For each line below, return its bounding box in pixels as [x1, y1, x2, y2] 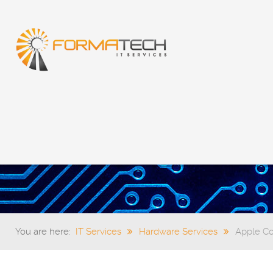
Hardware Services [139, 226, 218, 237]
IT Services [76, 226, 121, 237]
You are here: [15, 226, 76, 237]
